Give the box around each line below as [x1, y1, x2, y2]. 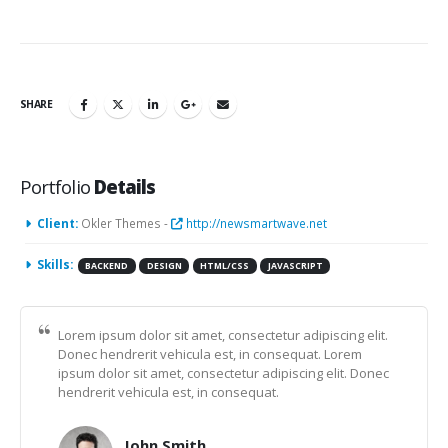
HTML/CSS [200, 260, 250, 273]
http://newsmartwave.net [183, 215, 327, 232]
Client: [37, 215, 78, 232]
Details [93, 174, 156, 200]
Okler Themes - [81, 215, 171, 232]
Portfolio [20, 174, 94, 200]
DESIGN [146, 260, 182, 273]
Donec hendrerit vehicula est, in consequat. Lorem [58, 344, 362, 363]
